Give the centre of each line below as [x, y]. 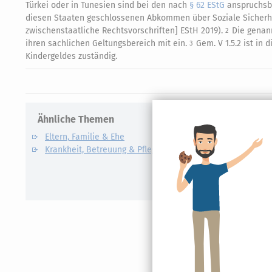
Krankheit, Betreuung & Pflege [103, 150]
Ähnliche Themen [76, 119]
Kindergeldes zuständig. [71, 56]
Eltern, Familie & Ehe [85, 137]
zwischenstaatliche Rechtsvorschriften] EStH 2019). [125, 31]
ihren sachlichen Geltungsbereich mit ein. [107, 43]
